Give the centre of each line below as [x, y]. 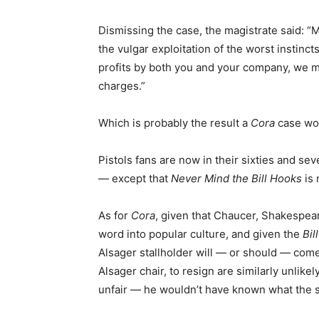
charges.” [122, 86]
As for [115, 216]
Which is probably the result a [174, 123]
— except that [135, 179]
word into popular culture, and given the [200, 234]
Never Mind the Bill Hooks [236, 179]
